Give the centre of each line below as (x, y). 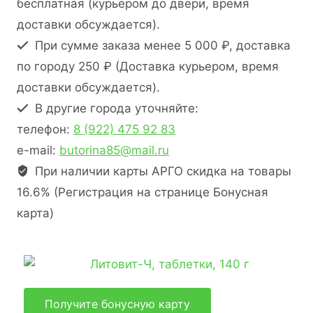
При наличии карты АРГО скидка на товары (162, 171)
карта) (35, 213)
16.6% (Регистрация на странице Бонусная (143, 192)
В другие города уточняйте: (115, 108)
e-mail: (38, 150)
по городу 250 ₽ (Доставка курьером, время (148, 66)
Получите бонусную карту (117, 304)
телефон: (45, 129)
